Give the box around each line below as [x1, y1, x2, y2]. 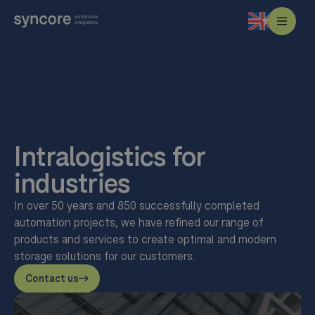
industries [14, 168, 131, 198]
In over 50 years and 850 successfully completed [14, 199, 259, 212]
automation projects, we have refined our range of [14, 216, 263, 229]
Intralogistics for [14, 141, 206, 172]
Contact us [25, 273, 79, 284]
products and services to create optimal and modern [14, 233, 276, 245]
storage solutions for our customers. [14, 250, 195, 262]
